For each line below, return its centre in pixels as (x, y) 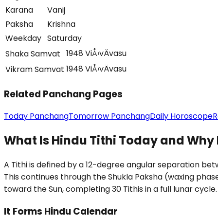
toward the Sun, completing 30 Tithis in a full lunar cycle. (110, 189)
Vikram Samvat (35, 69)
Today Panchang (36, 116)
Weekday (23, 38)
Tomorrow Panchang (109, 116)
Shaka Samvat (33, 54)
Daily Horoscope (181, 116)
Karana (19, 10)
